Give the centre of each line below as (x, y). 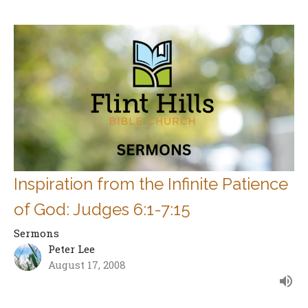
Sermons (36, 233)
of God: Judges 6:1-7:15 (102, 210)
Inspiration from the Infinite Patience (151, 184)
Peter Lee (71, 249)
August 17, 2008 (87, 265)
